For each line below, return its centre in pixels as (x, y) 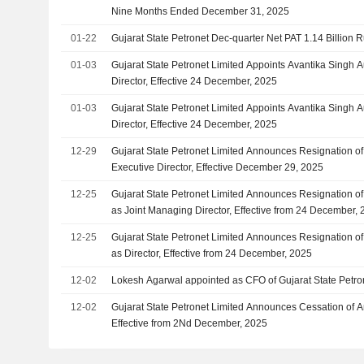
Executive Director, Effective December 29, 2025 (218, 167)
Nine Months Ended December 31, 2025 (201, 11)
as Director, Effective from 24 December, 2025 (212, 253)
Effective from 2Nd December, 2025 (190, 323)
